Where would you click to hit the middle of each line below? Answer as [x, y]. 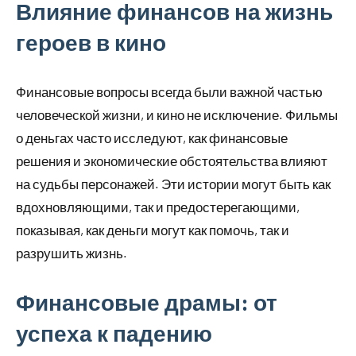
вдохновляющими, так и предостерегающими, [158, 206]
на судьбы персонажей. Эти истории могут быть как [173, 183]
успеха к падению [114, 333]
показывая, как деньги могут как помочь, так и [153, 229]
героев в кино [91, 42]
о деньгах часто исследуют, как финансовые [152, 137]
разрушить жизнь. [72, 252]
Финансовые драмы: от [147, 302]
